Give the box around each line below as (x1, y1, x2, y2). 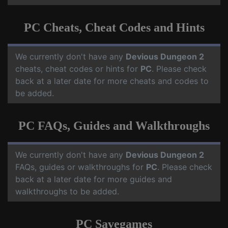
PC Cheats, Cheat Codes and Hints (23, 21, 205, 34)
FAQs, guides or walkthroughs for (15, 162, 146, 172)
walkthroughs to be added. (15, 186, 119, 196)
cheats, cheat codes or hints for (15, 64, 140, 74)
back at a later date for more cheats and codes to (15, 76, 209, 86)
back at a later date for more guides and (15, 174, 172, 184)
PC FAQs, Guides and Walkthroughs (18, 119, 210, 132)
